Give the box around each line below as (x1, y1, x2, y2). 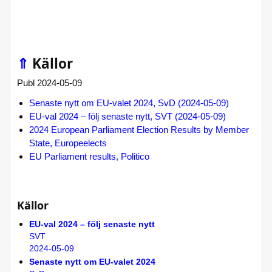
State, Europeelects (29, 138, 107, 148)
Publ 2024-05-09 (17, 78, 82, 88)
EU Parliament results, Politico (29, 151, 149, 161)
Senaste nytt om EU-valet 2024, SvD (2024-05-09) (29, 98, 229, 108)
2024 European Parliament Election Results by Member (29, 124, 249, 135)
